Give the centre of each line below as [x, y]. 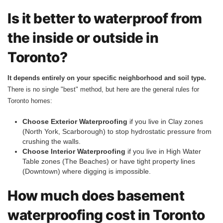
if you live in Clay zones [165, 121]
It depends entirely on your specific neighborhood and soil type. [107, 78]
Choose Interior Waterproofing [74, 151]
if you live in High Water [163, 151]
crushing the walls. [52, 141]
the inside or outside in [83, 38]
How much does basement [96, 195]
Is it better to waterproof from [105, 18]
